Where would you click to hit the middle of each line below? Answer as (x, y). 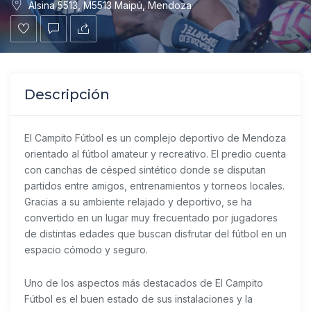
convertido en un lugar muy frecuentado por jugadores (151, 217)
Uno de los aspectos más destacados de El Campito (144, 283)
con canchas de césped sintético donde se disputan (145, 169)
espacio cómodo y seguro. (86, 249)
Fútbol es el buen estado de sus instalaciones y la (138, 299)
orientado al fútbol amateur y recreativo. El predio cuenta (155, 153)
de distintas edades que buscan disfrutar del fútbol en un (155, 233)
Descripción (67, 94)
